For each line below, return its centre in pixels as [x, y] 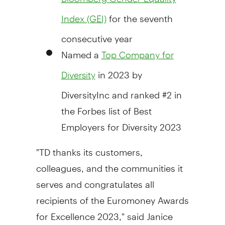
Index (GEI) [84, 18]
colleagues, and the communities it [109, 164]
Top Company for [137, 54]
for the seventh [139, 14]
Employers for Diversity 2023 [121, 123]
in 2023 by [119, 70]
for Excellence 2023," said [91, 212]
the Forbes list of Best [106, 106]
